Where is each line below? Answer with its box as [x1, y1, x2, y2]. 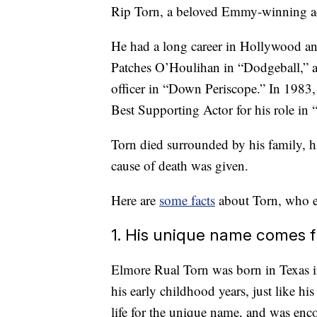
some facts [159, 191, 215, 209]
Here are [111, 191, 159, 209]
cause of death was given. [111, 156, 248, 175]
